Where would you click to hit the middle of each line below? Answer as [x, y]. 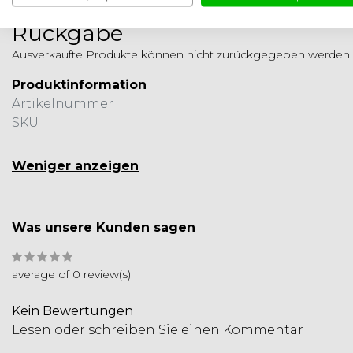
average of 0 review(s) [71, 275]
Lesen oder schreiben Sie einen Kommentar [158, 330]
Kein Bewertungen [72, 311]
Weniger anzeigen [75, 166]
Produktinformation [79, 85]
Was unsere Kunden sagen [104, 228]
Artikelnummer [63, 104]
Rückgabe [67, 33]
